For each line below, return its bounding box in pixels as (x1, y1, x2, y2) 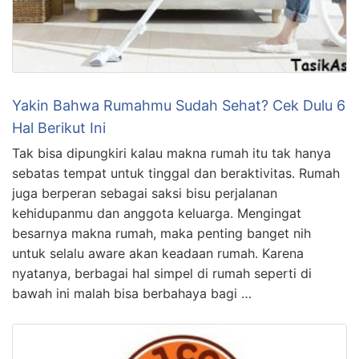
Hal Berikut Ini (12, 119, 106, 136)
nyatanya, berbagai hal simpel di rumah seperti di (12, 264, 312, 281)
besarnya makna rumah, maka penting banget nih (12, 224, 311, 241)
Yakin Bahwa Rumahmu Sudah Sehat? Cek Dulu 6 (12, 96, 345, 114)
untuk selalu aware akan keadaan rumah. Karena (12, 244, 304, 261)
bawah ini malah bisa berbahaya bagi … (12, 284, 252, 301)
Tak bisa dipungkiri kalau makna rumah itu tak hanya (12, 144, 331, 161)
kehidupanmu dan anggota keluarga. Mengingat (12, 204, 301, 221)
